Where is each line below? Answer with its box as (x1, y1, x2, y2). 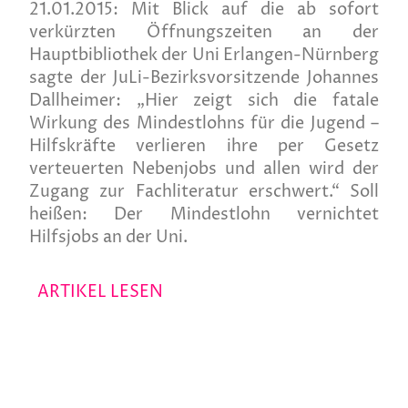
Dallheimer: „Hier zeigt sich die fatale (29, 89, 379, 113)
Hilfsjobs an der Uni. (29, 226, 188, 250)
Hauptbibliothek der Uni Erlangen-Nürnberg (29, 44, 379, 67)
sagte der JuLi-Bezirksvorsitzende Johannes (29, 66, 379, 90)
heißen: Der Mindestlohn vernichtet (29, 203, 379, 227)
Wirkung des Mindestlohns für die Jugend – (29, 112, 379, 136)
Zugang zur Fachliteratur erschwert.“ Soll (29, 180, 379, 204)
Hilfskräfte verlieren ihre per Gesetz (29, 135, 379, 158)
